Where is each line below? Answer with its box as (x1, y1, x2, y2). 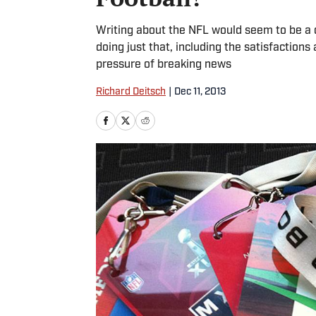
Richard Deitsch (96, 87, 166, 97)
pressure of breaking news (96, 59, 231, 71)
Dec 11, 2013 (174, 87, 226, 97)
